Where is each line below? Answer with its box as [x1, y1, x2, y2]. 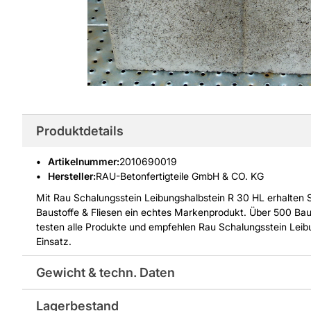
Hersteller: [48, 170, 96, 182]
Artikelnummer [48, 155, 117, 167]
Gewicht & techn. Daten [36, 265, 175, 280]
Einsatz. [36, 235, 72, 247]
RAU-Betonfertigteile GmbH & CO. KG [96, 170, 264, 182]
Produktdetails [36, 124, 124, 138]
